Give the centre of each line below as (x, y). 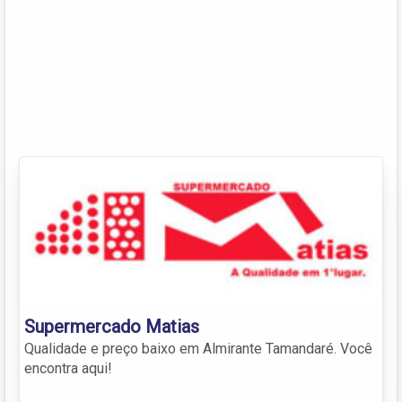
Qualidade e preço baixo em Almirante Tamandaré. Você (198, 348)
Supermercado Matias (112, 326)
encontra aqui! (68, 368)
